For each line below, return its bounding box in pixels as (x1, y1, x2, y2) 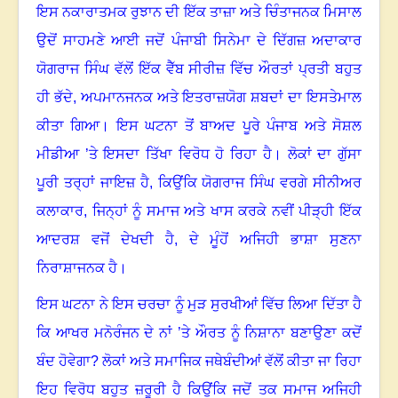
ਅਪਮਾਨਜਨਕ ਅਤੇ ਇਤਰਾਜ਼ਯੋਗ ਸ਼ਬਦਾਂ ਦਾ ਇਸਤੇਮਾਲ (80, 90, 362, 106)
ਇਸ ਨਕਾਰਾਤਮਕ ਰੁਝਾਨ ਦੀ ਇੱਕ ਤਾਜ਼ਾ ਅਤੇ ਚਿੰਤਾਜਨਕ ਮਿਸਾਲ (36, 4, 362, 20)
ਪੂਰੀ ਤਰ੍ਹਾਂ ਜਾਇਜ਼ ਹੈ (36, 175, 149, 191)
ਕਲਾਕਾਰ (36, 203, 84, 219)
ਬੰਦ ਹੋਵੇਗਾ (36, 354, 91, 370)
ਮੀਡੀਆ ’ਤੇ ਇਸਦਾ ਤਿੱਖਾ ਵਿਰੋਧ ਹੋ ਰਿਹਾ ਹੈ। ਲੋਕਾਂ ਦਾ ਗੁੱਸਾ (36, 147, 362, 163)
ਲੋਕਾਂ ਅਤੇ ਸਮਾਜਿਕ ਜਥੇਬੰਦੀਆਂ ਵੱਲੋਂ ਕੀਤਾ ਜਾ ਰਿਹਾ (102, 354, 362, 370)
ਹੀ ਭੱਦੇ (36, 90, 73, 106)
